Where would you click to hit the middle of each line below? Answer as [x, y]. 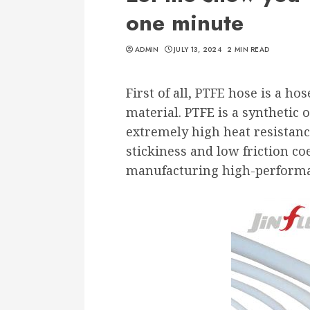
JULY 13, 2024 [198, 50]
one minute [185, 23]
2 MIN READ [248, 50]
